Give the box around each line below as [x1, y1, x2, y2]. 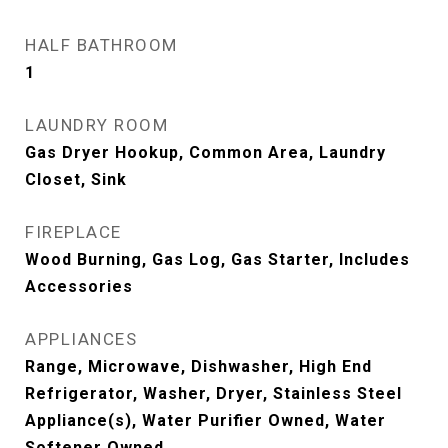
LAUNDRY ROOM [25, 115, 168, 135]
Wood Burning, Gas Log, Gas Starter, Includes [25, 250, 410, 269]
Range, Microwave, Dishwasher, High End [25, 357, 372, 376]
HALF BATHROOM [25, 35, 178, 55]
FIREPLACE [25, 222, 122, 242]
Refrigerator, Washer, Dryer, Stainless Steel [25, 384, 402, 403]
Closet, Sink [25, 170, 127, 189]
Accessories [25, 277, 133, 296]
